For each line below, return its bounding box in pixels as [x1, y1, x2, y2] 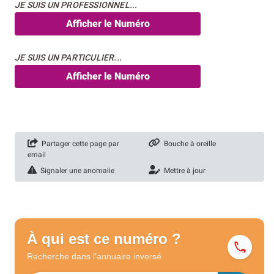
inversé [133, 251, 161, 262]
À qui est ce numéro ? [27, 231, 181, 248]
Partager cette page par [38, 139, 119, 149]
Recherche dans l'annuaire [27, 251, 133, 262]
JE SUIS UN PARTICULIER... [15, 52, 122, 62]
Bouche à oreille [160, 139, 216, 149]
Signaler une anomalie [37, 166, 114, 176]
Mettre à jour [160, 166, 206, 176]
